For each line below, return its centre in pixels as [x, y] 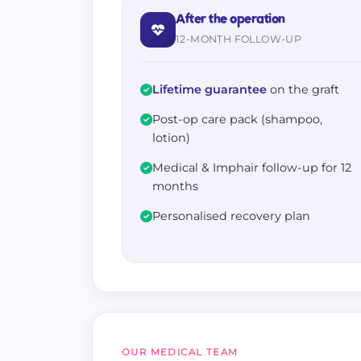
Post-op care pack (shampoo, [237, 119]
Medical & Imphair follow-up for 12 [252, 168]
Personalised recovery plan [231, 216]
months [175, 186]
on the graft [303, 89]
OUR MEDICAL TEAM [180, 352]
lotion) [171, 138]
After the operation [230, 20]
